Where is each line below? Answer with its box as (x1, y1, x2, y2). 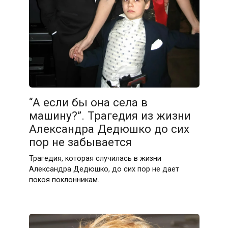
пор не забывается (28, 135, 132, 149)
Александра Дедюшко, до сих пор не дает (28, 164, 179, 174)
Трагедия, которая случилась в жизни (28, 154, 161, 163)
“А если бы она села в (28, 95, 148, 109)
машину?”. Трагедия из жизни (28, 108, 191, 122)
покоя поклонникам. (28, 175, 99, 184)
